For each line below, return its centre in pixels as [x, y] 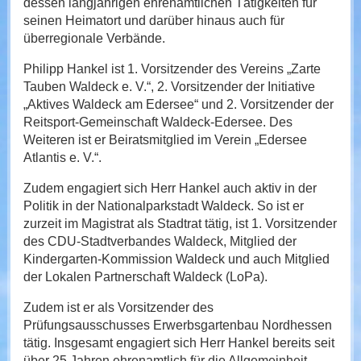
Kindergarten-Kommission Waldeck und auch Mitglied [176, 259]
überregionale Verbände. [94, 38]
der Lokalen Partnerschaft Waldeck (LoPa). [145, 277]
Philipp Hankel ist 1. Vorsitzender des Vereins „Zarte [172, 69]
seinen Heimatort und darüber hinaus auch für [154, 21]
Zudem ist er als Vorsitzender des [118, 307]
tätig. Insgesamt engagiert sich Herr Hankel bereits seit [178, 343]
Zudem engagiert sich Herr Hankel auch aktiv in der [170, 188]
